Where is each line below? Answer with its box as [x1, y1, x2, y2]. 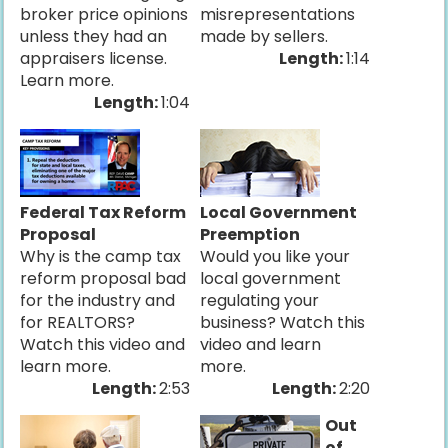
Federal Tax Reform [20, 201, 187, 224]
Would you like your [200, 245, 351, 268]
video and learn [200, 333, 322, 356]
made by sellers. [200, 25, 329, 48]
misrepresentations [200, 3, 356, 26]
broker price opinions [20, 3, 189, 26]
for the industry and [20, 289, 176, 312]
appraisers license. [20, 47, 168, 70]
